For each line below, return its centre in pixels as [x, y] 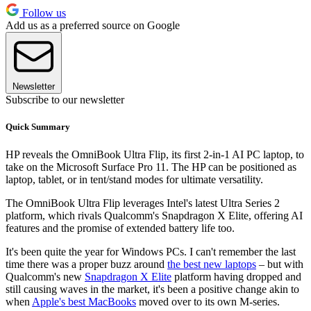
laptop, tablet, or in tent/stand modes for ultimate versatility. [134, 179]
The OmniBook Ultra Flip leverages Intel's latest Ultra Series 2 [143, 203]
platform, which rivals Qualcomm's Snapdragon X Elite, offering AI [154, 215]
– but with [280, 264]
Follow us [43, 13]
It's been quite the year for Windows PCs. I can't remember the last [151, 251]
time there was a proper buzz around [86, 264]
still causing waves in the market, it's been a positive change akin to [152, 289]
